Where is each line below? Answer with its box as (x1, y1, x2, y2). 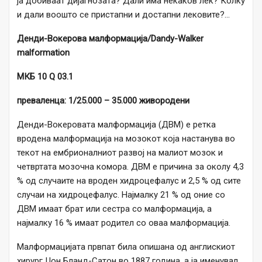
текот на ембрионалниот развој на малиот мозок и (17, 147, 223, 158)
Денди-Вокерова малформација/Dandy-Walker (17, 33, 204, 44)
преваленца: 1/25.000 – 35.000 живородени (17, 95, 189, 106)
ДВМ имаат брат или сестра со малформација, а (17, 204, 212, 215)
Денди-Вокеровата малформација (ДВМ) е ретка (17, 119, 216, 130)
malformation (17, 47, 70, 58)
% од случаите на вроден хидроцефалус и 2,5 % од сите (17, 175, 241, 187)
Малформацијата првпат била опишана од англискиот (17, 242, 235, 253)
